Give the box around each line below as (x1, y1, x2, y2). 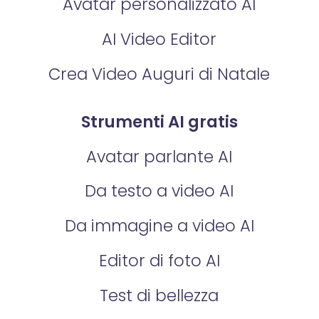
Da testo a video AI (85, 179, 234, 203)
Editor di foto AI (98, 249, 220, 273)
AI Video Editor (102, 27, 217, 51)
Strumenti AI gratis (80, 110, 238, 133)
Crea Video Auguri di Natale (48, 62, 271, 85)
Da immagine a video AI (64, 214, 254, 238)
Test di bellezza (100, 284, 219, 308)
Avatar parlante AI (86, 145, 233, 168)
